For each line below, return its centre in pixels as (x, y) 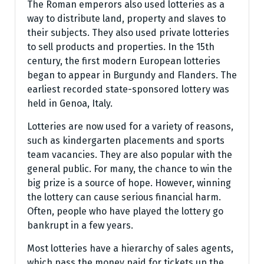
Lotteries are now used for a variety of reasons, (130, 126)
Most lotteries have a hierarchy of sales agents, (130, 248)
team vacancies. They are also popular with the (130, 155)
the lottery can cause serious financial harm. (124, 197)
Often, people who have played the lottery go (125, 211)
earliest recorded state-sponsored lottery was (128, 89)
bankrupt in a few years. (80, 225)
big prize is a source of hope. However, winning (129, 183)
